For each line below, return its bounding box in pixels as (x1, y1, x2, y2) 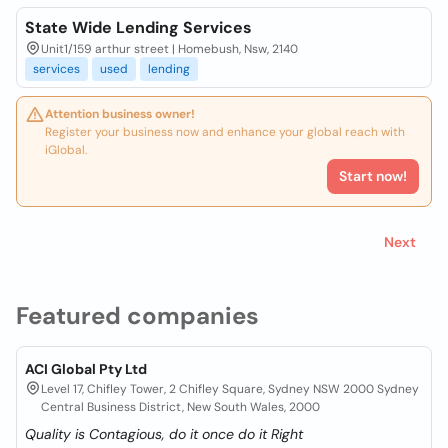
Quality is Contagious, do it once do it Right (25, 425, 303, 443)
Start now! (339, 167, 407, 185)
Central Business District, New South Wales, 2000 (41, 399, 320, 415)
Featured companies (16, 300, 259, 331)
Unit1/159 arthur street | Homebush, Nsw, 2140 (41, 41, 298, 57)
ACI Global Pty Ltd (25, 360, 147, 378)
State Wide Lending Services (25, 17, 252, 38)
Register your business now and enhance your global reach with (45, 124, 405, 140)
